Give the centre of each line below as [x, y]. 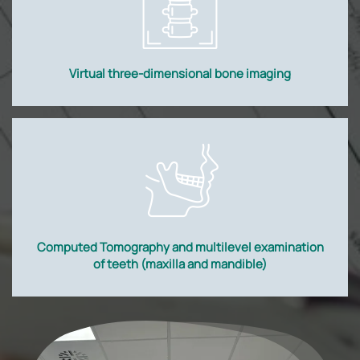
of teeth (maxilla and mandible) [180, 264]
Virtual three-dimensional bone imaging [180, 74]
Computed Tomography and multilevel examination [180, 247]
